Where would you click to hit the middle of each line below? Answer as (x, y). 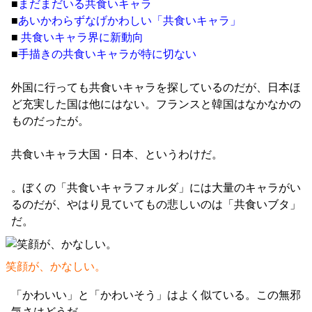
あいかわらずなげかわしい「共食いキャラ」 (130, 21)
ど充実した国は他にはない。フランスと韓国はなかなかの (156, 104)
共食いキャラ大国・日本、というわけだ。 (117, 154)
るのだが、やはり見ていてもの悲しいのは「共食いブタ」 (156, 204)
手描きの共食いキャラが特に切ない (107, 54)
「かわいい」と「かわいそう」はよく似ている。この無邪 (156, 295)
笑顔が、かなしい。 (56, 266)
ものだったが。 (50, 121)
